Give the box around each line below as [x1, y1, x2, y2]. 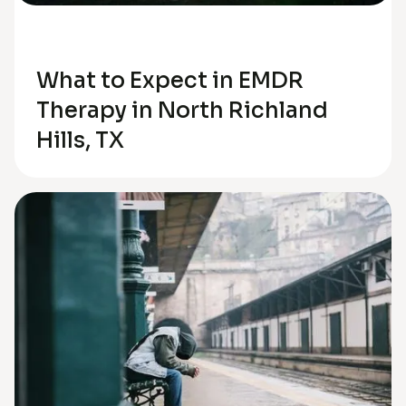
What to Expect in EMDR [36, 66, 304, 94]
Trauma [58, 56, 101, 72]
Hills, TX [36, 126, 124, 154]
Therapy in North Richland [36, 96, 328, 124]
